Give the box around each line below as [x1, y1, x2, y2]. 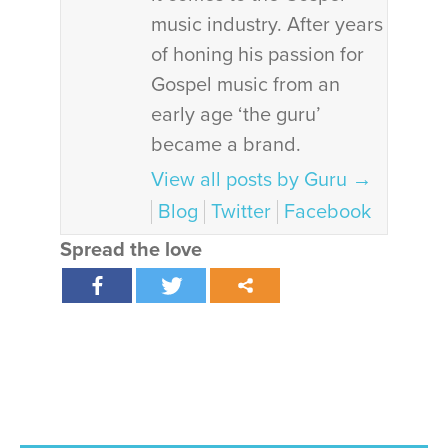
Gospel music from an [151, 73, 340, 97]
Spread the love [60, 238, 202, 262]
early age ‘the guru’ [151, 103, 321, 127]
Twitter [211, 200, 271, 224]
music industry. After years [151, 13, 383, 37]
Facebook [284, 200, 371, 224]
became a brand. [151, 133, 301, 157]
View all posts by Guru [151, 168, 352, 192]
